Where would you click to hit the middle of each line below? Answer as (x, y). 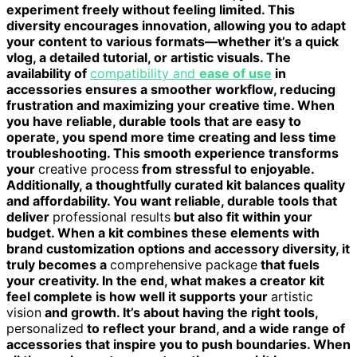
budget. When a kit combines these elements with (163, 232)
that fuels (288, 264)
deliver (29, 216)
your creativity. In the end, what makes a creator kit (165, 280)
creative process (88, 169)
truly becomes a (58, 264)
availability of (48, 73)
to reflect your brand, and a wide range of (214, 328)
